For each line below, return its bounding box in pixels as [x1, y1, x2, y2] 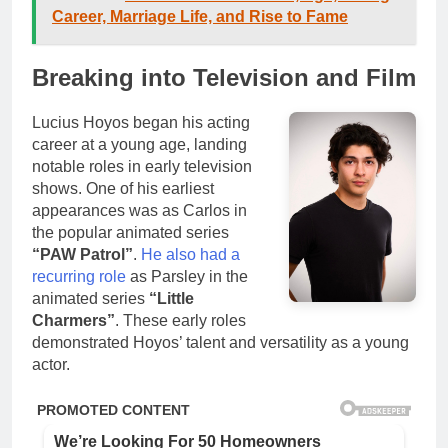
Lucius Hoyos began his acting [32, 113, 250, 131]
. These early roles [115, 311, 246, 329]
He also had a [141, 245, 240, 263]
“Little [149, 289, 194, 307]
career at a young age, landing [32, 135, 247, 153]
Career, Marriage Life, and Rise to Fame [52, 7, 348, 25]
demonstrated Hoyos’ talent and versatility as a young [32, 333, 409, 351]
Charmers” [32, 311, 115, 329]
